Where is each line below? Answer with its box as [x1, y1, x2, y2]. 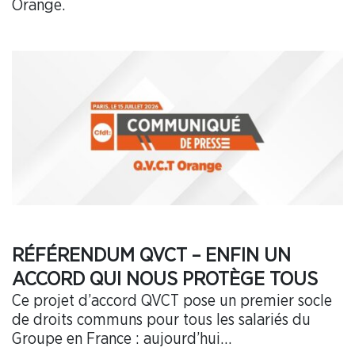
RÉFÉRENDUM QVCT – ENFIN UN [12, 246, 291, 266]
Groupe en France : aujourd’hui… [12, 331, 231, 348]
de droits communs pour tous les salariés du [12, 312, 311, 329]
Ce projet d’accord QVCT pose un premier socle [12, 293, 332, 310]
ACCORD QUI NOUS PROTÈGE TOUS [12, 269, 318, 290]
